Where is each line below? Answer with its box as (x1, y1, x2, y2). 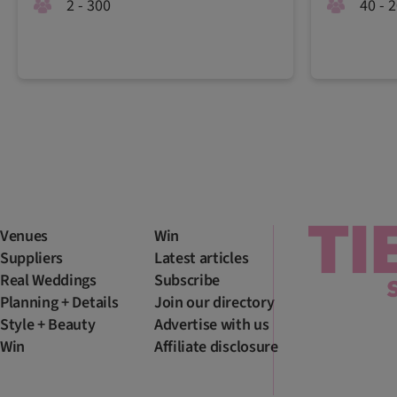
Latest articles (154, 246, 249, 269)
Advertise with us (154, 313, 269, 336)
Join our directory (154, 291, 275, 314)
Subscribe (154, 269, 221, 292)
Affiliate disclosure (154, 335, 278, 358)
